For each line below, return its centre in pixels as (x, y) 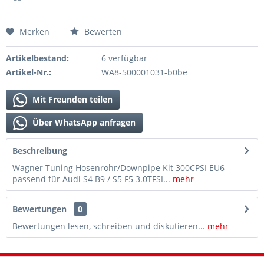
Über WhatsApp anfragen (83, 122)
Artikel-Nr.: (29, 72)
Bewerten (102, 32)
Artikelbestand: (37, 58)
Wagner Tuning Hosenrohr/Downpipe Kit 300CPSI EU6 (118, 168)
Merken (34, 32)
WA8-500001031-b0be (144, 72)
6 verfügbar (124, 58)
